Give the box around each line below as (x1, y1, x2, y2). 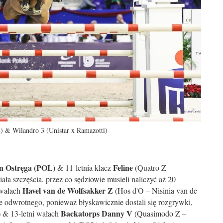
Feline (113, 162, 133, 173)
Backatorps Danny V (61, 208, 132, 219)
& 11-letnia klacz (55, 162, 113, 173)
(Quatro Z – (133, 162, 172, 173)
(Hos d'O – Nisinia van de (113, 185, 197, 196)
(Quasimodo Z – (132, 208, 186, 219)
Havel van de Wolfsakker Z (22, 185, 113, 196)
